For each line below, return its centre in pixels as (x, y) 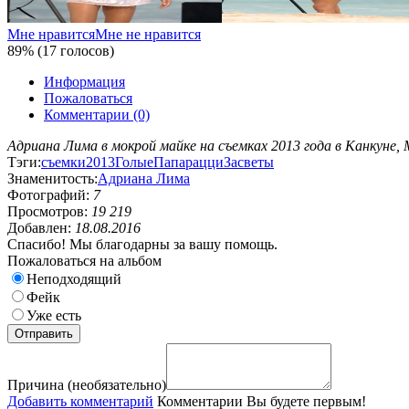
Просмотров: (49, 211)
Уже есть (54, 315)
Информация (84, 81)
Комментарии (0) (97, 114)
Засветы (249, 162)
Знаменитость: (52, 178)
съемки (63, 162)
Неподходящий (74, 278)
